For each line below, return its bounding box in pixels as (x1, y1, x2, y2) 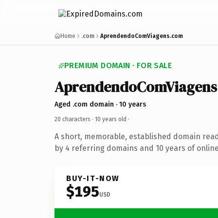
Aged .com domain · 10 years (54, 100, 146, 109)
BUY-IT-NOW (66, 173, 120, 183)
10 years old (95, 115, 127, 123)
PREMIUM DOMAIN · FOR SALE (64, 61, 172, 70)
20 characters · (54, 115, 95, 123)
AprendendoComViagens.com (100, 33, 183, 39)
